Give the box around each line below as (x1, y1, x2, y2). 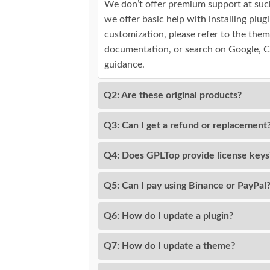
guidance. (104, 60, 145, 70)
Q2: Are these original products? (104, 90, 242, 101)
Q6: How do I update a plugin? (104, 211, 233, 221)
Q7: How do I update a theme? (104, 241, 235, 251)
